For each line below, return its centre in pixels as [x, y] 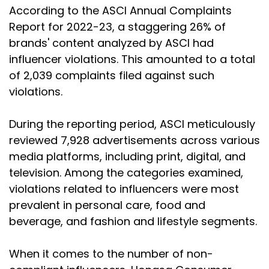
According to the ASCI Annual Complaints [120, 10]
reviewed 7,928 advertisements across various [134, 140]
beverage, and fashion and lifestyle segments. [133, 221]
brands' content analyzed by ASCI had [111, 43]
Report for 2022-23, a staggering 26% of [117, 26]
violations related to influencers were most [124, 189]
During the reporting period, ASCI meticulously [132, 124]
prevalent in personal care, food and [107, 205]
